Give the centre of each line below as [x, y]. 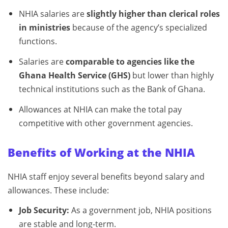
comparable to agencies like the [130, 61]
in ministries [44, 27]
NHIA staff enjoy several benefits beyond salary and [106, 176]
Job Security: [44, 210]
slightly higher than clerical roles [153, 13]
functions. [38, 41]
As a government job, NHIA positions [140, 210]
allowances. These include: [58, 190]
